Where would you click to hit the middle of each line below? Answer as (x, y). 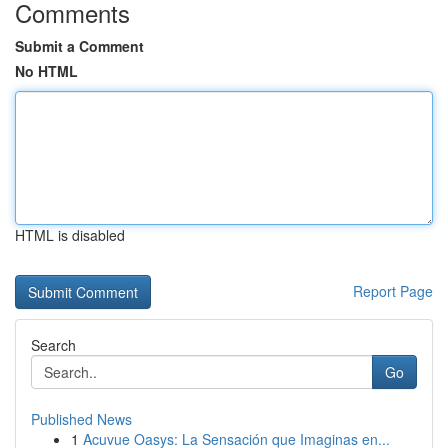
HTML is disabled (70, 235)
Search (53, 345)
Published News (81, 419)
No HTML (46, 71)
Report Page (393, 291)
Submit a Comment (79, 46)
